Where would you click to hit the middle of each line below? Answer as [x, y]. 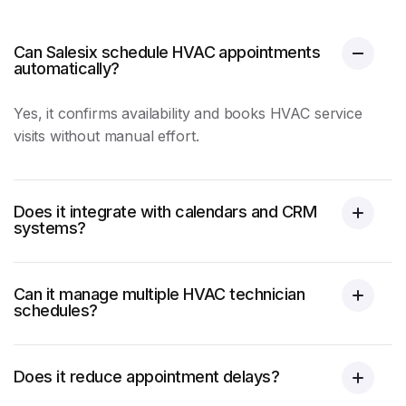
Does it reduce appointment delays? [147, 377]
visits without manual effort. [106, 136]
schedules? [56, 310]
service [336, 113]
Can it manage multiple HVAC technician [159, 294]
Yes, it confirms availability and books [142, 113]
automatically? [67, 68]
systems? [50, 228]
